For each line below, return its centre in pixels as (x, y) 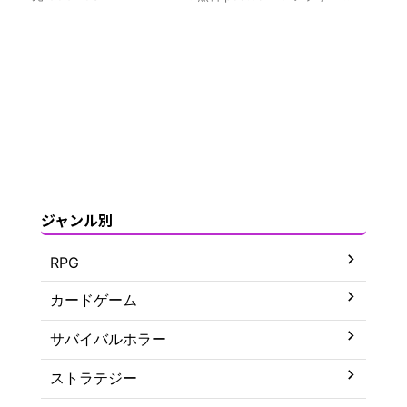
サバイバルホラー (108, 338)
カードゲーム (94, 299)
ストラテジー (94, 377)
